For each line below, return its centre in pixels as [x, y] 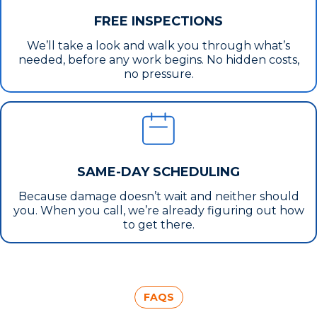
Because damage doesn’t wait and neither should [158, 196]
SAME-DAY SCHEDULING [158, 172]
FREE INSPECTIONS [158, 21]
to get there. [158, 224]
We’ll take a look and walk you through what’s [158, 45]
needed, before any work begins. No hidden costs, [158, 59]
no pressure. [158, 74]
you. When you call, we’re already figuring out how [158, 210]
